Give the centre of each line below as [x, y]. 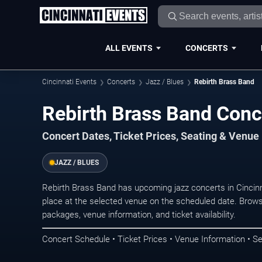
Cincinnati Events [69, 82]
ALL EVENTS [129, 48]
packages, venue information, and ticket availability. [139, 214]
